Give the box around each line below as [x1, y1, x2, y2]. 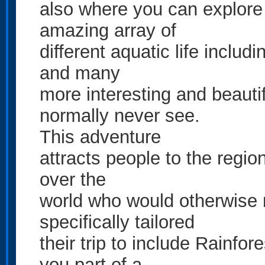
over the [40, 169, 106, 189]
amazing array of [40, 20, 176, 40]
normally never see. [40, 105, 200, 125]
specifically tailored [40, 212, 195, 232]
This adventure [40, 127, 161, 147]
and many [40, 63, 120, 83]
